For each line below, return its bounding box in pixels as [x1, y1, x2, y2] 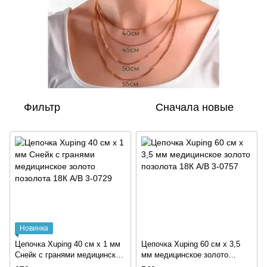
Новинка [20, 224, 48, 233]
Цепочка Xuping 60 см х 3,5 [141, 240, 240, 249]
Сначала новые [156, 101, 234, 114]
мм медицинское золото [141, 250, 228, 260]
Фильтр [24, 101, 60, 114]
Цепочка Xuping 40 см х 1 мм [15, 240, 120, 249]
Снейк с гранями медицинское [15, 250, 124, 260]
